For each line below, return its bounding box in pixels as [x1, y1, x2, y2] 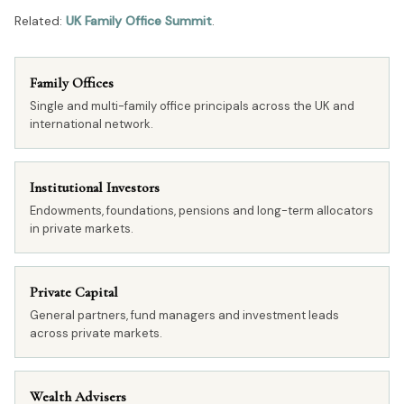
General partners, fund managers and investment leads [30, 308, 339, 323]
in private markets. [30, 221, 133, 236]
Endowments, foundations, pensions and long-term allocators [30, 203, 373, 218]
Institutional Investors [30, 179, 160, 197]
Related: [14, 13, 66, 29]
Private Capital [30, 283, 118, 301]
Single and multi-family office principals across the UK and [30, 98, 354, 114]
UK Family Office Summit [66, 13, 212, 29]
